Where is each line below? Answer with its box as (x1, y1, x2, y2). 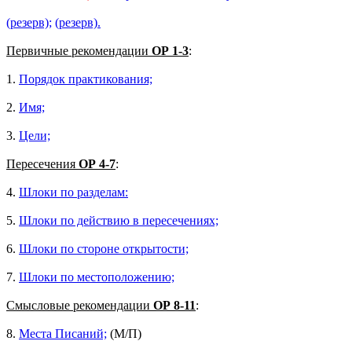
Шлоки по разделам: (19, 185, 128, 199)
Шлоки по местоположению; (19, 269, 174, 284)
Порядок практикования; (19, 71, 152, 86)
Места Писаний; (19, 326, 107, 340)
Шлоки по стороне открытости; (19, 241, 189, 255)
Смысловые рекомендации (6, 298, 153, 312)
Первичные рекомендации (6, 43, 152, 57)
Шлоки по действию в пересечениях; (19, 213, 218, 227)
